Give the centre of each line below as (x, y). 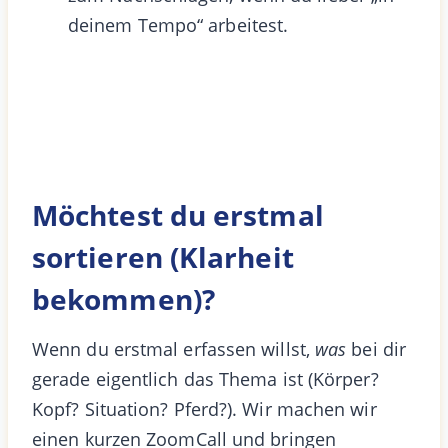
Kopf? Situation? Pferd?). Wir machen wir (204, 408)
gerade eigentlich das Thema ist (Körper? (205, 378)
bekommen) (117, 298)
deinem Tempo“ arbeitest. (178, 24)
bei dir (376, 348)
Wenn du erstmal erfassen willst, (173, 348)
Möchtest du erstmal (178, 214)
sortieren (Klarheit (163, 256)
